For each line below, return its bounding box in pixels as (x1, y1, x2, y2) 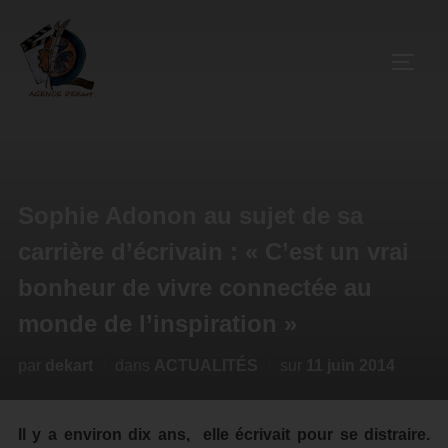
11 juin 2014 (305, 357, 395, 374)
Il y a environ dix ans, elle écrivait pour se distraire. (17, 426, 431, 443)
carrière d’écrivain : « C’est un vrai (17, 238, 409, 265)
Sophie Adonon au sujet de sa (17, 202, 363, 229)
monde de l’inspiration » (17, 310, 297, 337)
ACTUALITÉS (153, 357, 258, 374)
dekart (44, 357, 93, 374)
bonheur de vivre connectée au (17, 274, 372, 301)
